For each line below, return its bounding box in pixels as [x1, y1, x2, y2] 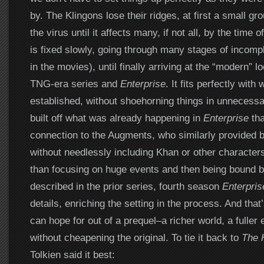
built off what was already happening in [29, 112, 203, 124]
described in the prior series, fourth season [29, 180, 222, 192]
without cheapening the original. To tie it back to [29, 232, 242, 243]
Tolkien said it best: [29, 249, 115, 260]
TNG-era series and [29, 78, 120, 90]
